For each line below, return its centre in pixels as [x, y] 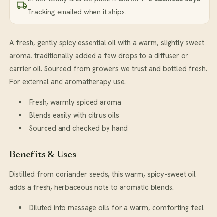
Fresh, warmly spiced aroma [75, 102]
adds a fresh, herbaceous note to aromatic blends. [92, 187]
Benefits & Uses [43, 155]
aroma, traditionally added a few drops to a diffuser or [99, 55]
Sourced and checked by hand [78, 128]
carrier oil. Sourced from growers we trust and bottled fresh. [108, 69]
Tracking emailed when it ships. [77, 11]
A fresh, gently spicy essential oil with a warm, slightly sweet [107, 42]
